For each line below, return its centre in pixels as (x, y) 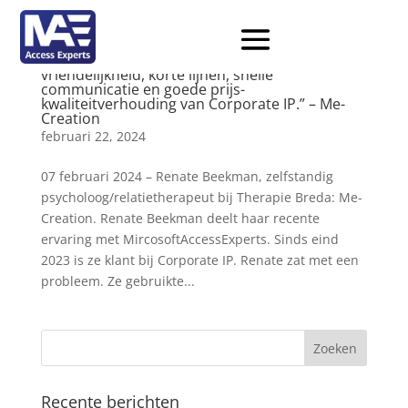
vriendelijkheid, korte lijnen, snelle (157, 75)
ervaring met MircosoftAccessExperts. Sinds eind (189, 239)
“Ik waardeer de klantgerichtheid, (153, 60)
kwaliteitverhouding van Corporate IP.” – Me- (193, 104)
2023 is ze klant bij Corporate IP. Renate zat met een (199, 260)
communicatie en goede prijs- (143, 89)
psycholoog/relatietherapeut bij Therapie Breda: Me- (201, 197)
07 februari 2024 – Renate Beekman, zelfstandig (187, 176)
